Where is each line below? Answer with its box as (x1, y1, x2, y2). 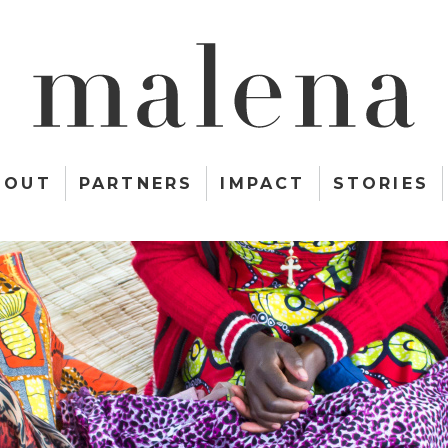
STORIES (332, 174, 430, 193)
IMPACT (220, 174, 306, 193)
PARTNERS (78, 174, 194, 193)
